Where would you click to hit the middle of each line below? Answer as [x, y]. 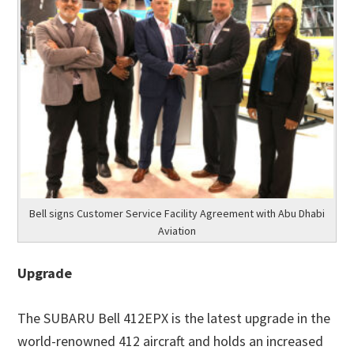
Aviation [177, 231]
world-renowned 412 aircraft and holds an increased [171, 341]
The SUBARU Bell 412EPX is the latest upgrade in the [174, 318]
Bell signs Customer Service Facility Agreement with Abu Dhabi [177, 214]
